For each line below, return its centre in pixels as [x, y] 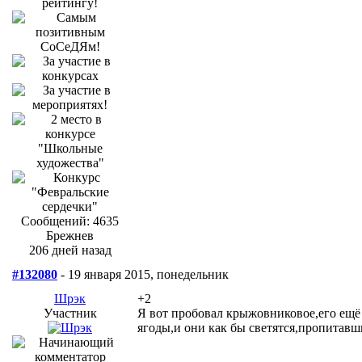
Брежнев [70, 235]
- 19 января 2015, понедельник [143, 274]
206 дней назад [70, 250]
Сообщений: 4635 [70, 221]
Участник [70, 313]
